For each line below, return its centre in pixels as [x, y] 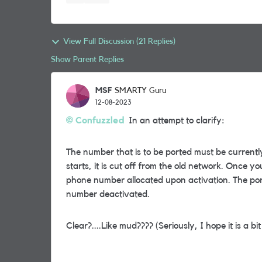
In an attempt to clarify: [174, 120]
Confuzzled [100, 120]
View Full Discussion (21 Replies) [119, 42]
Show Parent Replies [87, 60]
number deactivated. [108, 194]
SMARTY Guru [140, 91]
